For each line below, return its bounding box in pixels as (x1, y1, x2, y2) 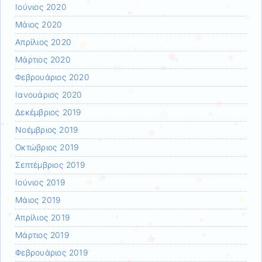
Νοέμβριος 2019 (15, 125, 78, 135)
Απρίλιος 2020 (15, 37, 72, 47)
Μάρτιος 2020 (15, 54, 71, 64)
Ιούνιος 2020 (15, 2, 67, 12)
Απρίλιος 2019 (15, 212, 70, 222)
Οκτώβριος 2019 (15, 142, 79, 152)
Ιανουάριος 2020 (15, 89, 82, 99)
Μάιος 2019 (15, 195, 61, 205)
